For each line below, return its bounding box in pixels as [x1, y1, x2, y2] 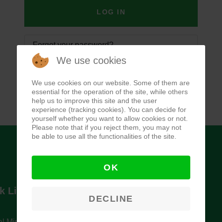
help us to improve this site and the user [32, 97, 157, 105]
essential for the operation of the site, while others [32, 88, 188, 96]
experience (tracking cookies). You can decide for [32, 106, 186, 113]
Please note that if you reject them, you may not [32, 123, 181, 131]
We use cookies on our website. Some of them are [32, 79, 190, 87]
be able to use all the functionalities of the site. [32, 132, 176, 140]
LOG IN [97, 8, 125, 16]
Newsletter [71, 185, 122, 196]
